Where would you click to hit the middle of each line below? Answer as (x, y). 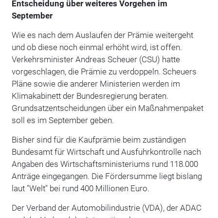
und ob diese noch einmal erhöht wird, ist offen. (97, 47)
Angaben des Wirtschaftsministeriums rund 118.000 (105, 164)
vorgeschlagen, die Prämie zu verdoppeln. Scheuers (104, 71)
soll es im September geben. (63, 120)
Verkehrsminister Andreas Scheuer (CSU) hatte (96, 59)
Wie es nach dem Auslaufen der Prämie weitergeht (102, 35)
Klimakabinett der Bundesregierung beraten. (90, 96)
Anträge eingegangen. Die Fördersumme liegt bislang (107, 176)
